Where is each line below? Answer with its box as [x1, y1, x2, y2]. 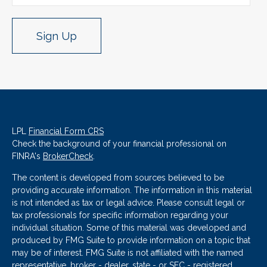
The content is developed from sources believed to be [12, 173, 224, 183]
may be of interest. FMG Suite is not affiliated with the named [12, 248, 243, 258]
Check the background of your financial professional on [12, 139, 226, 149]
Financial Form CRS [29, 126, 104, 136]
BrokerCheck [43, 151, 93, 162]
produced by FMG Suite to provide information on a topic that [12, 235, 250, 246]
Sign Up [36, 29, 77, 42]
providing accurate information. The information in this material [12, 185, 252, 195]
